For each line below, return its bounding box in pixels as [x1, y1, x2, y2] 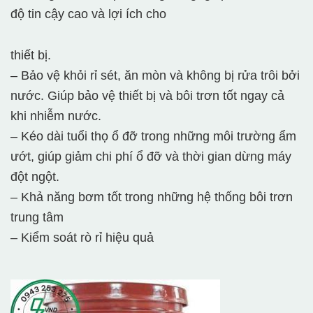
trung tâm [10, 210, 67, 225]
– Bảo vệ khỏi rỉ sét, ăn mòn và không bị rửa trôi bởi [10, 68, 300, 83]
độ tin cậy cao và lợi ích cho [10, 7, 166, 22]
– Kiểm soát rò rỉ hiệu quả [10, 231, 157, 245]
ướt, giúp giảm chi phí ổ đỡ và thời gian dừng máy [10, 150, 291, 164]
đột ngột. [10, 170, 59, 184]
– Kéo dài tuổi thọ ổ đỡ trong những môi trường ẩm [10, 129, 296, 144]
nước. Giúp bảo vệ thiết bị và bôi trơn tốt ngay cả [10, 89, 284, 103]
